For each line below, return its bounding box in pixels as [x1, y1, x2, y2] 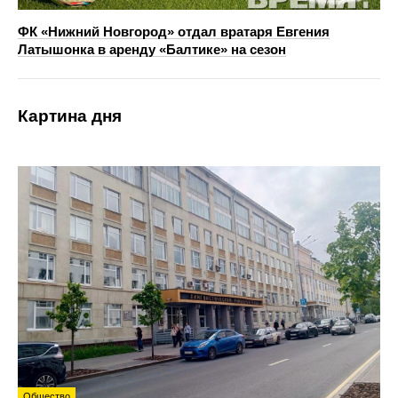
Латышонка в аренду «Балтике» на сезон [18, 41, 286, 57]
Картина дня [18, 106, 122, 125]
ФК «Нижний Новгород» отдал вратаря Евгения [18, 23, 330, 39]
